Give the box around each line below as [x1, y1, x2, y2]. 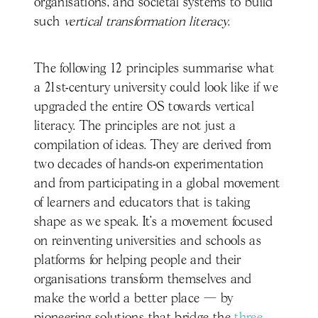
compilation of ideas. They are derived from [34, 139, 272, 153]
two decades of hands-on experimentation [34, 158, 264, 172]
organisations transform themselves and [34, 273, 252, 287]
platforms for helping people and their [34, 254, 241, 268]
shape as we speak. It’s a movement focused [34, 216, 273, 229]
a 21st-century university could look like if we [34, 82, 278, 95]
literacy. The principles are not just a [34, 120, 236, 133]
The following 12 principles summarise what [34, 62, 275, 76]
